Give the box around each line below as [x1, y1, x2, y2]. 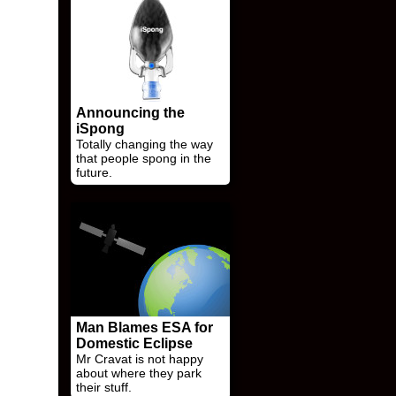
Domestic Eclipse [76, 336, 193, 351]
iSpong [76, 121, 125, 136]
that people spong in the [76, 151, 211, 165]
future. [76, 165, 112, 179]
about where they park [76, 366, 202, 380]
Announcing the [76, 105, 185, 120]
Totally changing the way [76, 137, 213, 151]
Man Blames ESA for [76, 320, 213, 335]
